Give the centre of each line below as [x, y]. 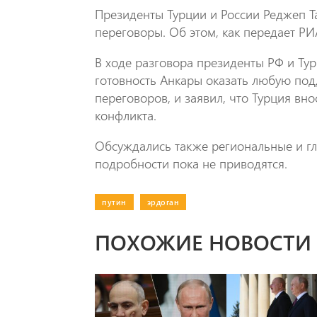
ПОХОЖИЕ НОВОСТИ [203, 242]
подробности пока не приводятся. [191, 164]
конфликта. [126, 116]
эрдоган [163, 202]
